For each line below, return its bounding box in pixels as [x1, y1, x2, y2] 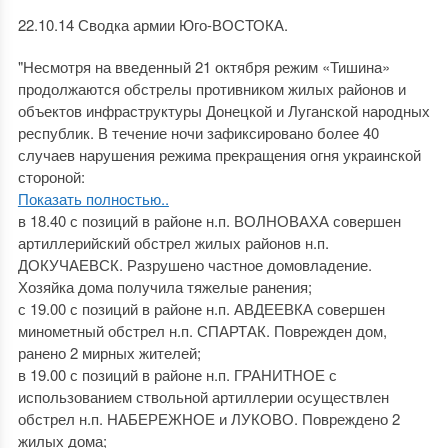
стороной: [17, 166, 85, 187]
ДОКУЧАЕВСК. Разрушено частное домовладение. [17, 254, 372, 275]
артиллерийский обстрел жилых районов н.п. [17, 232, 329, 253]
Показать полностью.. [17, 188, 169, 209]
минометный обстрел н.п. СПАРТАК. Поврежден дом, [17, 320, 387, 341]
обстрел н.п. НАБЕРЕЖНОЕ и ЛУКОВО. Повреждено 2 [17, 408, 400, 429]
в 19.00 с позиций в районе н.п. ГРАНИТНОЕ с [17, 364, 337, 385]
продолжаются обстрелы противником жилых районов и [17, 78, 406, 99]
